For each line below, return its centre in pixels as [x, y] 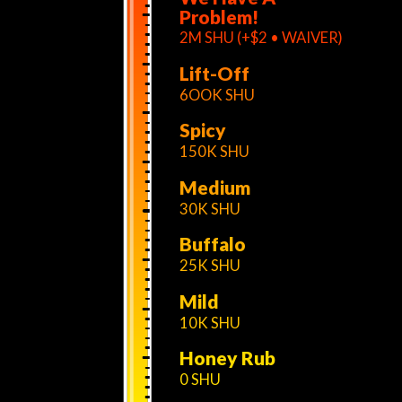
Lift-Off [215, 73]
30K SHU [210, 208]
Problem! [219, 16]
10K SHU [210, 322]
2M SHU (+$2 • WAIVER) [262, 38]
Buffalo [213, 244]
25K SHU [210, 266]
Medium [215, 187]
